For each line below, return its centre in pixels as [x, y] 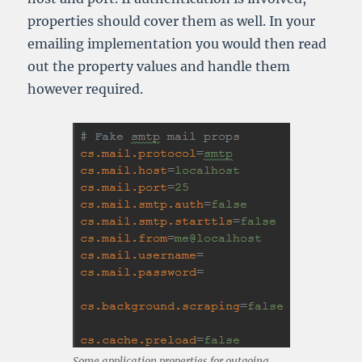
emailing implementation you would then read [177, 44]
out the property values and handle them [159, 67]
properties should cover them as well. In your [172, 21]
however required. [86, 89]
